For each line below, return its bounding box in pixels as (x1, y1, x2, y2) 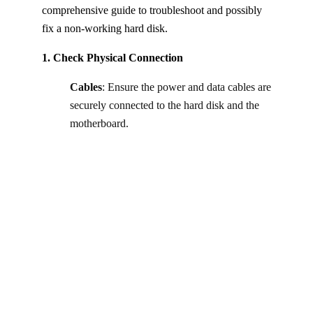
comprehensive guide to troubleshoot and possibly (42, 3, 262, 16)
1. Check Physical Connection (42, 51, 183, 64)
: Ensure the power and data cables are (102, 80, 271, 93)
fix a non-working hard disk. (42, 22, 168, 34)
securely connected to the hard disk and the (70, 99, 259, 111)
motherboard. (70, 117, 129, 129)
